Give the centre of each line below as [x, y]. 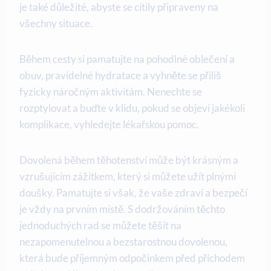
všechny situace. [56, 23]
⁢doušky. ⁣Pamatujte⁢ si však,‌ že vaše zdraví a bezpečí [133, 192]
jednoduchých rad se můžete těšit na [100, 225]
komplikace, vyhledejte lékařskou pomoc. [109, 124]
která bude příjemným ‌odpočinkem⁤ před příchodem [132, 258]
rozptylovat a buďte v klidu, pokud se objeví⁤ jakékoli [132, 108]
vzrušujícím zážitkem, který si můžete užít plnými [128, 176]
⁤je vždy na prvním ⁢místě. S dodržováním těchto [122, 209]
